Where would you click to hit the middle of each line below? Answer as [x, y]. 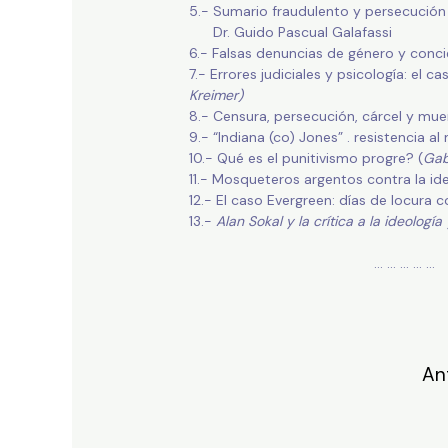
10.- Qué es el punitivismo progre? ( [305, 158]
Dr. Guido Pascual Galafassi [290, 32]
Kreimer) [215, 95]
